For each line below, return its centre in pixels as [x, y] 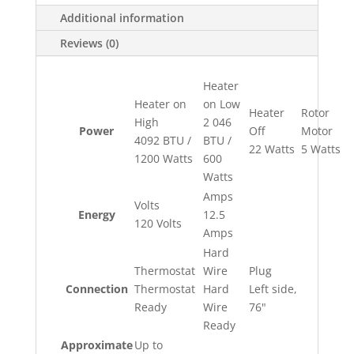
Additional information [122, 18]
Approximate [96, 345]
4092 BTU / [162, 140]
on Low [221, 104]
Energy [96, 215]
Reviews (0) [89, 43]
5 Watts [320, 149]
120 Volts [158, 223]
